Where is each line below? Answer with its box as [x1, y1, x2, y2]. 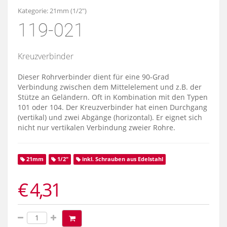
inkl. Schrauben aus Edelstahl [81, 156, 163, 163]
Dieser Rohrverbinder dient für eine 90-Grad [18, 72, 169, 82]
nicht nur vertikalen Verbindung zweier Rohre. [18, 123, 175, 132]
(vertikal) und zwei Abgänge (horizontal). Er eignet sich [18, 112, 202, 122]
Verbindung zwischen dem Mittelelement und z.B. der [18, 82, 202, 92]
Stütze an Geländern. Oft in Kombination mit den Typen [18, 92, 208, 102]
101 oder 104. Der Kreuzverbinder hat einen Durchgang [18, 102, 207, 112]
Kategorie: [18, 6, 50, 15]
